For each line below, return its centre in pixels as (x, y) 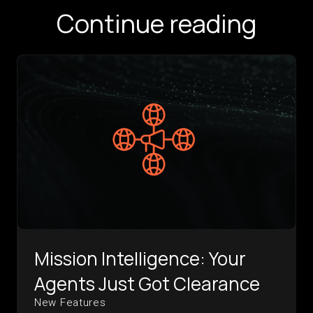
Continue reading (156, 24)
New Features (70, 303)
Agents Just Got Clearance (147, 284)
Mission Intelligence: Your (140, 259)
